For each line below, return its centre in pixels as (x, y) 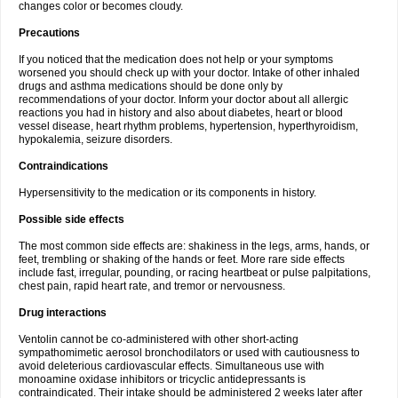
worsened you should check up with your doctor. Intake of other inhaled (189, 73)
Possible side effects (72, 219)
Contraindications (64, 166)
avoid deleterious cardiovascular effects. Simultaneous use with (171, 366)
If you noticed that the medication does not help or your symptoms (176, 60)
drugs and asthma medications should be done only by (151, 86)
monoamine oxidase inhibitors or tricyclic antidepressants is (162, 379)
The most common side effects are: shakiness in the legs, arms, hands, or (194, 246)
